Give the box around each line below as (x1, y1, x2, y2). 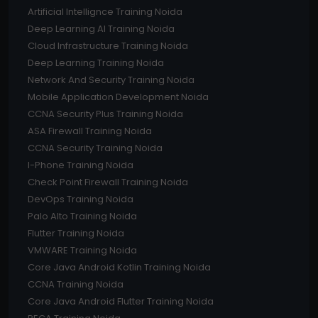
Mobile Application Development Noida (28, 90, 209, 104)
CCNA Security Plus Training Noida (28, 107, 183, 121)
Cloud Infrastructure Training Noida (28, 39, 188, 53)
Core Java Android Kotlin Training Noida (28, 261, 211, 275)
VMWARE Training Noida (28, 243, 137, 258)
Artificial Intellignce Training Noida (28, 5, 182, 19)
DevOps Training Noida (28, 192, 133, 207)
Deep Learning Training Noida (28, 56, 164, 70)
